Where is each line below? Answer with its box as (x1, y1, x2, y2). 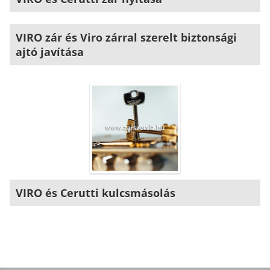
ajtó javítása (16, 44, 84, 59)
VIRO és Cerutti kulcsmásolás (16, 185, 175, 200)
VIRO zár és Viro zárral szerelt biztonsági (16, 30, 237, 45)
